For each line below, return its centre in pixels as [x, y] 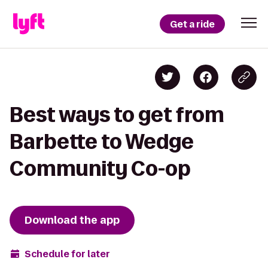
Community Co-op [100, 168]
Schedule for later [67, 254]
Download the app [72, 220]
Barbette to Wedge [102, 141]
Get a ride [192, 24]
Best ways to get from [117, 115]
